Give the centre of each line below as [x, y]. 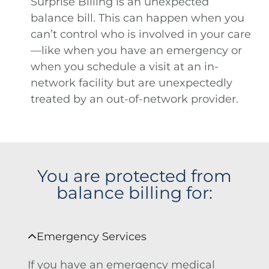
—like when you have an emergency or [136, 51]
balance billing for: [134, 193]
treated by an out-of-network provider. [134, 99]
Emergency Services [92, 237]
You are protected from [134, 176]
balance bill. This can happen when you [138, 18]
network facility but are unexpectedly [131, 83]
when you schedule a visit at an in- [125, 67]
